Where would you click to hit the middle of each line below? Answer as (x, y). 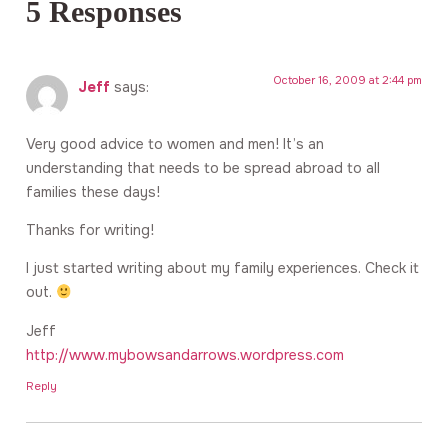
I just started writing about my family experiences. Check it (222, 268)
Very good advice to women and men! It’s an (175, 143)
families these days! (93, 191)
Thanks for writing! (90, 229)
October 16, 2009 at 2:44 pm (348, 80)
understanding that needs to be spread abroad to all (203, 167)
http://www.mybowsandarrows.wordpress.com (185, 354)
